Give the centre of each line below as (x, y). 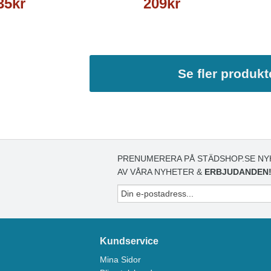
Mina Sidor (120, 260)
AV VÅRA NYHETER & (161, 172)
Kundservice (129, 241)
